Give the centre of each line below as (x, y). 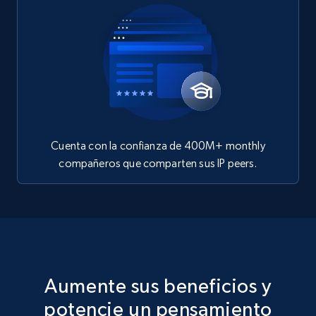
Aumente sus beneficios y (158, 285)
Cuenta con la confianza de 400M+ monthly (158, 145)
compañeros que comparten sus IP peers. (158, 163)
